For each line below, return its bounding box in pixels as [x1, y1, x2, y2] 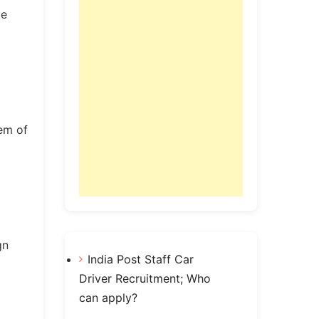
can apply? [79, 291, 137, 305]
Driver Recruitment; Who [79, 271, 211, 286]
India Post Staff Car [88, 252, 194, 267]
